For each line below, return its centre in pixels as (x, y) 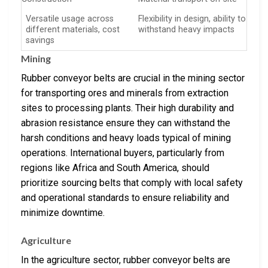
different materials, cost (73, 29)
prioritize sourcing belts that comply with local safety (132, 183)
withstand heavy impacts (187, 29)
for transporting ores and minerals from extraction (125, 93)
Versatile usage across (70, 19)
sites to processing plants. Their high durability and (127, 108)
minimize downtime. (63, 213)
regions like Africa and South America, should (115, 168)
